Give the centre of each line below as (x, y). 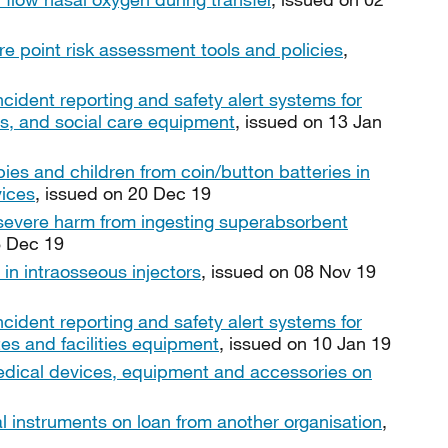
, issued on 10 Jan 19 (305, 343)
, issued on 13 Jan (308, 121)
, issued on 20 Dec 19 (123, 193)
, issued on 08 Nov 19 (288, 271)
